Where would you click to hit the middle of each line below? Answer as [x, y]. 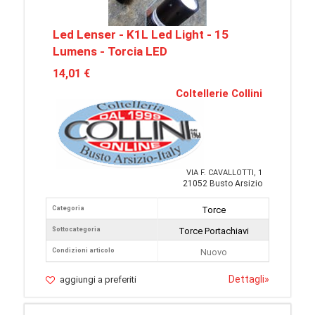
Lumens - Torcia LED [110, 51]
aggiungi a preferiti [98, 279]
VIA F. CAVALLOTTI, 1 [224, 173]
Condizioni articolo [83, 250]
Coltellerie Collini [219, 94]
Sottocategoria [76, 229]
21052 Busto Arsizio [223, 184]
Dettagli [246, 279]
